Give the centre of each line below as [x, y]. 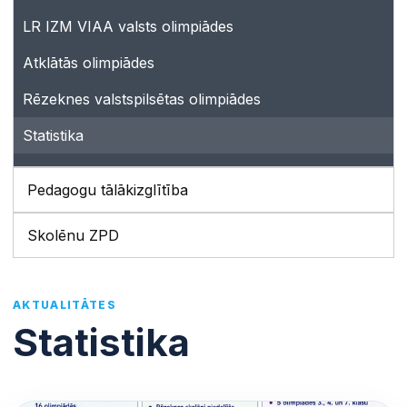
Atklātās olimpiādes [89, 63]
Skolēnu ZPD [73, 235]
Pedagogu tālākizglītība [108, 190]
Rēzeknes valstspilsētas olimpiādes [142, 99]
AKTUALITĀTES [65, 305]
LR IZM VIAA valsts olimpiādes [128, 26]
